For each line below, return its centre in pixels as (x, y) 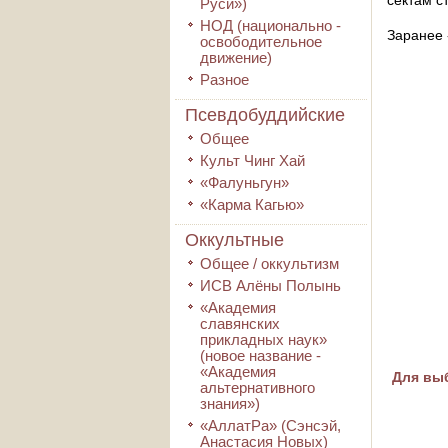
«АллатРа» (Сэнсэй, (270, 425)
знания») (230, 403)
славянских (240, 323)
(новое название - (260, 355)
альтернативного (257, 387)
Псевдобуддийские (265, 115)
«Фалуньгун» (244, 182)
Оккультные (234, 240)
